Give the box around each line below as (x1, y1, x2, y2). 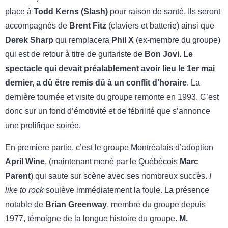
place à (5, 7, 34, 16)
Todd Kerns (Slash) (34, 7, 110, 16)
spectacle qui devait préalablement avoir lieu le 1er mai (5, 64, 215, 73)
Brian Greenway (45, 199, 107, 209)
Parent (5, 171, 31, 180)
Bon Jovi (145, 50, 179, 59)
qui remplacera (55, 36, 111, 45)
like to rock (5, 185, 44, 194)
